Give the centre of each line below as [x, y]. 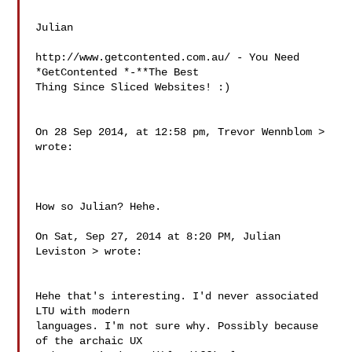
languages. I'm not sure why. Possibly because [177, 326]
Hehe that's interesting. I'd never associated [177, 296]
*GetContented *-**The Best [121, 72]
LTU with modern [83, 311]
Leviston [64, 251]
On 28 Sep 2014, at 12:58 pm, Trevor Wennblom [177, 132]
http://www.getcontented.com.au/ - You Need [168, 57]
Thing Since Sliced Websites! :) [133, 87]
